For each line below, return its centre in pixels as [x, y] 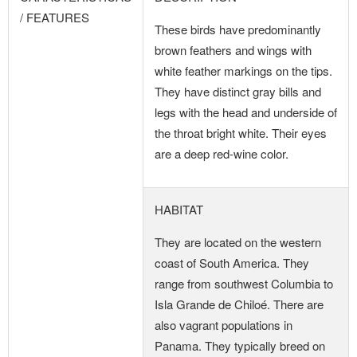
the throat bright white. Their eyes [241, 133]
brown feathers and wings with [233, 50]
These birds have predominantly [238, 29]
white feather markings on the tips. [243, 71]
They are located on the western [238, 242]
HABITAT [179, 209]
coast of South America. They [232, 263]
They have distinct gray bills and [238, 91]
